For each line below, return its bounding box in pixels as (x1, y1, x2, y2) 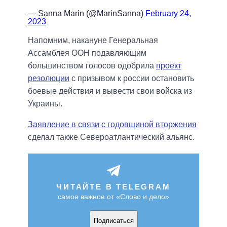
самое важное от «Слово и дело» (58, 193, 169, 201)
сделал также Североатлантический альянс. (28, 133, 195, 142)
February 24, (145, 9, 191, 18)
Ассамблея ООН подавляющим (28, 49, 146, 58)
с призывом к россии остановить (69, 74, 194, 83)
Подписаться (93, 216, 134, 224)
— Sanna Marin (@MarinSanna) (28, 9, 145, 18)
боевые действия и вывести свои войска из (28, 87, 192, 96)
